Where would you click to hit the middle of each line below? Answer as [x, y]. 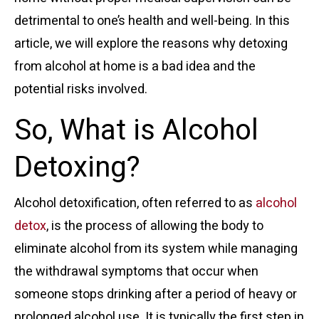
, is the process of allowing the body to [155, 226]
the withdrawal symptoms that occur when [136, 272]
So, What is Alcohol [136, 131]
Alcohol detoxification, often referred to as [135, 204]
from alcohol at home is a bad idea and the [135, 67]
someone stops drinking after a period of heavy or [156, 295]
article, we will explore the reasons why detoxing [151, 44]
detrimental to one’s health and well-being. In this [152, 21]
